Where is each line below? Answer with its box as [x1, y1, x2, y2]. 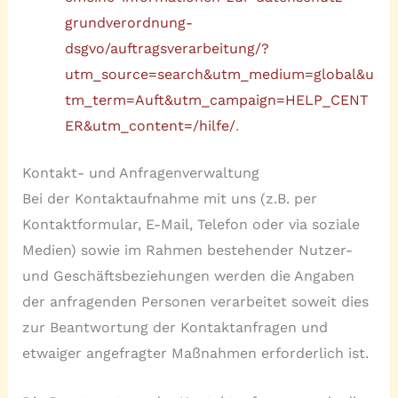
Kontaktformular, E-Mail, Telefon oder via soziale [21, 216, 360, 234]
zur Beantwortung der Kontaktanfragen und [21, 319, 328, 337]
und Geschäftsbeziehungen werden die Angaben [21, 267, 354, 285]
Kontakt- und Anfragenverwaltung [21, 164, 259, 182]
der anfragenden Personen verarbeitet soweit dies [21, 293, 369, 311]
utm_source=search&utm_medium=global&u [64, 66, 374, 84]
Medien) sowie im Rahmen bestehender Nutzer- [21, 242, 353, 259]
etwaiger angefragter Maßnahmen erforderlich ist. [21, 345, 369, 362]
